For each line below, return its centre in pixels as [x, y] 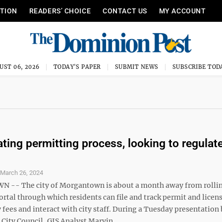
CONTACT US [125, 11]
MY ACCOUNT [182, 11]
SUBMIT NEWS [137, 67]
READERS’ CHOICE [60, 11]
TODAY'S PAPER [77, 67]
